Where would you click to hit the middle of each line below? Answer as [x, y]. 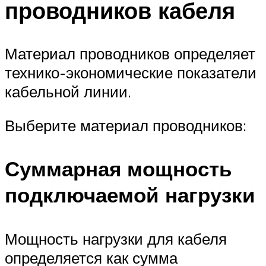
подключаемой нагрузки [130, 195]
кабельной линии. [68, 91]
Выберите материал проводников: [126, 126]
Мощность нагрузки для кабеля [116, 238]
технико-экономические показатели [131, 72]
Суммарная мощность [118, 169]
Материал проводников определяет [130, 53]
